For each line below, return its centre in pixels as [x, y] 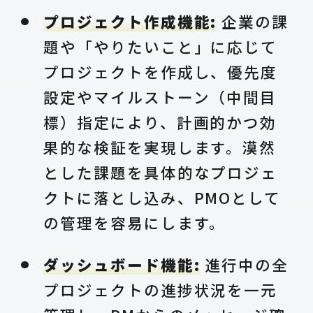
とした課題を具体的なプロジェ [161, 172]
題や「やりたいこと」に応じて [161, 46]
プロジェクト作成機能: [130, 21]
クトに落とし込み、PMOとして [162, 197]
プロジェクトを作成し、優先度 [161, 71]
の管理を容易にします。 [135, 222]
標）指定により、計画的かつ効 [160, 122]
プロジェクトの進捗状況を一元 [161, 289]
